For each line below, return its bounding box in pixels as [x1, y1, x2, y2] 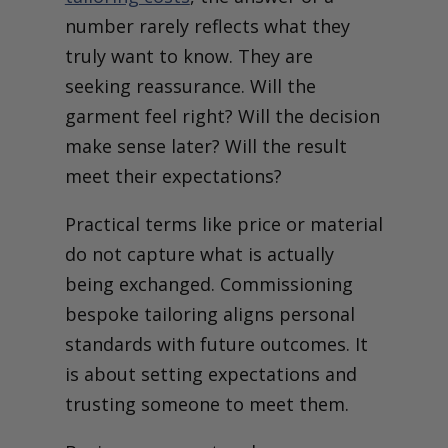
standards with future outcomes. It [64, 331, 368, 356]
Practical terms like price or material [64, 211, 383, 236]
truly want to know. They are [64, 43, 313, 68]
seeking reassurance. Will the [64, 73, 316, 98]
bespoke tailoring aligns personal [64, 301, 355, 326]
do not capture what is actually [64, 241, 334, 266]
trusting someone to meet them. [64, 391, 349, 416]
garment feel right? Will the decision [64, 103, 380, 128]
